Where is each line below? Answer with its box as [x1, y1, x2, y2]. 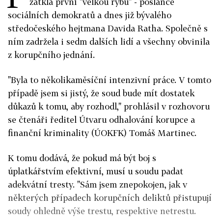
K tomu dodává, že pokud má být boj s [8, 153, 156, 163]
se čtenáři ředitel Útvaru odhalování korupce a [8, 114, 195, 125]
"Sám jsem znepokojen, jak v [75, 179, 187, 190]
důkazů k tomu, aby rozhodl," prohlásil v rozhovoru [8, 101, 210, 111]
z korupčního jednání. [8, 50, 95, 60]
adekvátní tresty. [8, 179, 75, 190]
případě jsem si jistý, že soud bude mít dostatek [8, 88, 194, 98]
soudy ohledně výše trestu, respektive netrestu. [8, 206, 196, 216]
